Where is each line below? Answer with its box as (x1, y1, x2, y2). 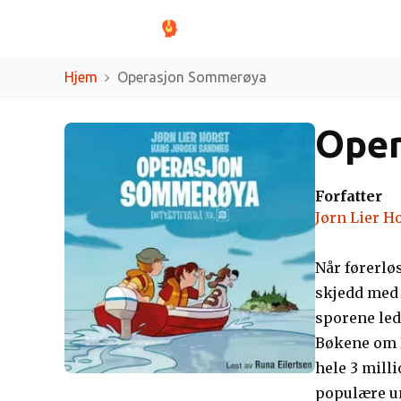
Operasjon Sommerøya (116, 69, 267, 85)
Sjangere (241, 20, 309, 38)
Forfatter (315, 187, 382, 205)
